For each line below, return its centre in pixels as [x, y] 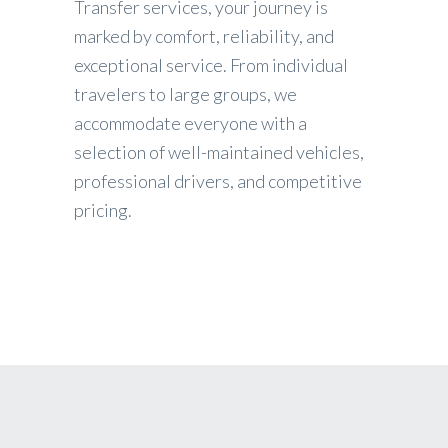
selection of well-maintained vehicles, [219, 152]
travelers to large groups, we [185, 94]
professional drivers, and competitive [218, 181]
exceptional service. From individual [211, 65]
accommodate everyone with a [190, 123]
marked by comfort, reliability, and [204, 36]
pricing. [103, 210]
